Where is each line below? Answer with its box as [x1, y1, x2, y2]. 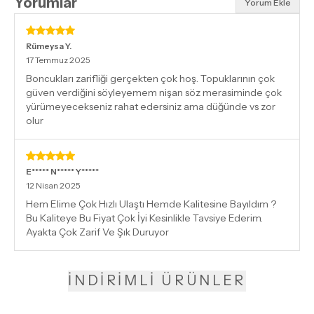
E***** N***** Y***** [26, 165, 99, 177]
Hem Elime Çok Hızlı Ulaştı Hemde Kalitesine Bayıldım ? [26, 197, 276, 210]
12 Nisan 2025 [26, 179, 81, 191]
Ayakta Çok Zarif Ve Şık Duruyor [26, 225, 169, 238]
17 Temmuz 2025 [26, 54, 90, 65]
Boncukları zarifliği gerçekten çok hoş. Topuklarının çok [26, 71, 275, 85]
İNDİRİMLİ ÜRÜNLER [68, 271, 246, 289]
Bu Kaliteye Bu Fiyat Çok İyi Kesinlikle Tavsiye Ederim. [26, 211, 263, 224]
